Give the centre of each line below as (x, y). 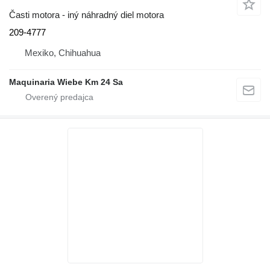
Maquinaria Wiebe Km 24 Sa (66, 82)
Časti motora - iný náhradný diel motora (86, 14)
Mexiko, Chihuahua (63, 52)
